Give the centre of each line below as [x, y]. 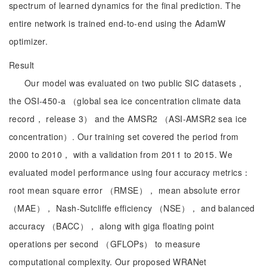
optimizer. [29, 41]
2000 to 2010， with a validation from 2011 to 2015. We [121, 154]
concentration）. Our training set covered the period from [124, 136]
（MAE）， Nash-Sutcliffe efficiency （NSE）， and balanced [132, 208]
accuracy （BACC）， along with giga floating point [112, 226]
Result [22, 65]
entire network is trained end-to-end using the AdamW [117, 23]
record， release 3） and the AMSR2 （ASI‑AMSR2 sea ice [128, 119]
